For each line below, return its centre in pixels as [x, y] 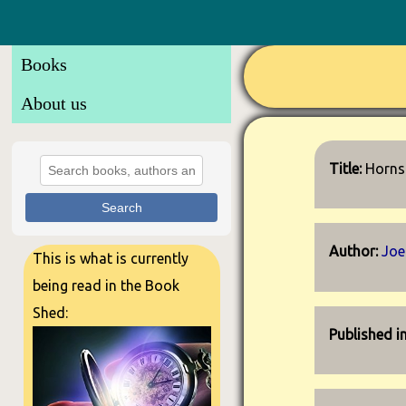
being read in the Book [106, 285]
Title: [348, 169]
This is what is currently [110, 258]
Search [121, 208]
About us [54, 103]
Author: [356, 251]
